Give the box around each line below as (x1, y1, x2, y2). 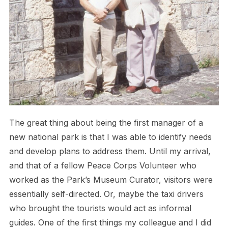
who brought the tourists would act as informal (9, 203, 191, 214)
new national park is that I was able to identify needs (9, 132, 212, 142)
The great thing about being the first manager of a (9, 118, 203, 128)
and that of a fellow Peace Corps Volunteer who (9, 160, 196, 171)
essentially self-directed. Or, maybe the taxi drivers (9, 189, 204, 199)
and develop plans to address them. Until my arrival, (9, 146, 211, 157)
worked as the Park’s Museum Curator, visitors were (9, 175, 213, 185)
